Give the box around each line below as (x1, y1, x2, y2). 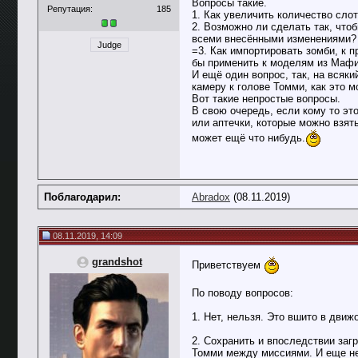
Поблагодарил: (44, 191, 121, 203)
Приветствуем (192, 258, 264, 271)
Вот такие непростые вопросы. (192, 93, 340, 105)
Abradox (192, 191, 230, 203)
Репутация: (47, 3, 93, 14)
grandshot (91, 256, 142, 268)
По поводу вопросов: (192, 287, 293, 299)
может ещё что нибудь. (192, 131, 305, 144)
